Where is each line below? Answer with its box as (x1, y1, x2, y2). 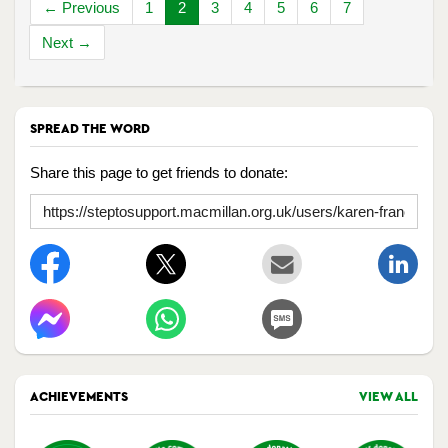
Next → (42, 34, 92, 52)
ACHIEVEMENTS (30, 389, 128, 403)
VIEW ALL (359, 389, 418, 403)
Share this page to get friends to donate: (30, 164, 288, 182)
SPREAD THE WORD (30, 122, 150, 136)
